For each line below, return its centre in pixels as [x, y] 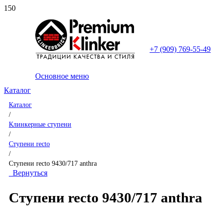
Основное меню [62, 76]
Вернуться [28, 173]
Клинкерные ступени [40, 124]
